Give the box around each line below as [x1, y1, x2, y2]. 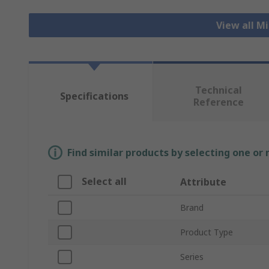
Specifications [59, 89, 128, 103]
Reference [193, 95, 244, 109]
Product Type [180, 226, 233, 238]
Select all [82, 175, 127, 189]
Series [180, 251, 204, 263]
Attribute [180, 175, 226, 189]
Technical [195, 83, 242, 97]
